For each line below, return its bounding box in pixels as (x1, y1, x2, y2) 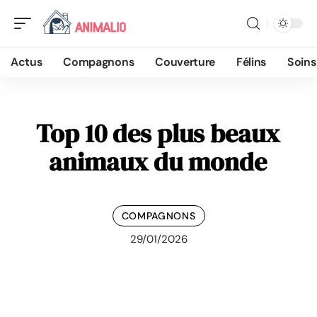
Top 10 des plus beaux (35, 116, 279, 151)
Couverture (155, 54, 216, 69)
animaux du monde (48, 144, 267, 179)
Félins (236, 54, 267, 69)
